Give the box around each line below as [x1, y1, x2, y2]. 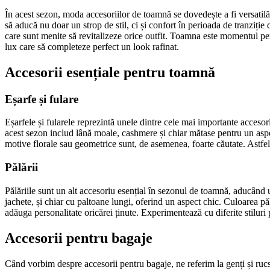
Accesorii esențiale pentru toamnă [5, 64, 215, 80]
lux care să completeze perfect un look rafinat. [5, 41, 179, 52]
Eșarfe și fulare [5, 92, 78, 105]
